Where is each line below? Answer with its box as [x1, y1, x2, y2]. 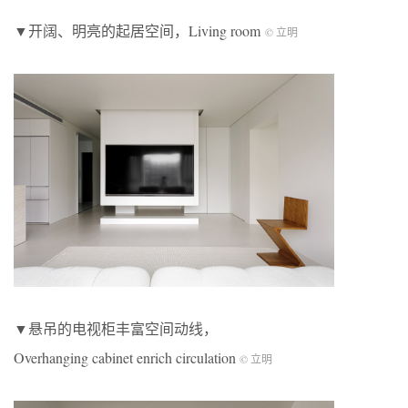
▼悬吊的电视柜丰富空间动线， [14, 319, 218, 339]
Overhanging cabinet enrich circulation [14, 348, 240, 368]
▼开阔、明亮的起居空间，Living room [14, 20, 265, 40]
